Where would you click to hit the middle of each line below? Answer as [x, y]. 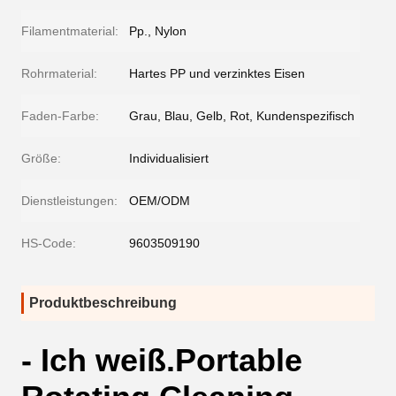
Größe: [41, 158]
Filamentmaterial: [70, 31]
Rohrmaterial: [59, 73]
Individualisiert [169, 158]
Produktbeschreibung [103, 303]
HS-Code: [49, 243]
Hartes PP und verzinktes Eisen [217, 73]
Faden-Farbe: [60, 116]
